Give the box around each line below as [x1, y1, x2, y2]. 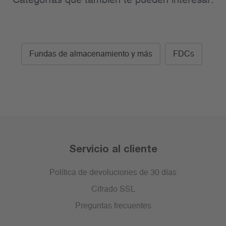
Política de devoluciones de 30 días [49, 168, 177, 177]
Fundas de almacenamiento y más [29, 50, 152, 59]
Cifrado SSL [91, 185, 135, 194]
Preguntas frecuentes [75, 202, 151, 210]
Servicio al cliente [69, 142, 157, 155]
